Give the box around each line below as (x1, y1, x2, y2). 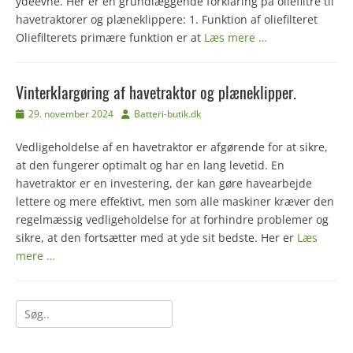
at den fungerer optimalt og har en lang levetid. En (16, 158, 284, 173)
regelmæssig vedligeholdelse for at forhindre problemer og (16, 212, 329, 227)
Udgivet (15, 106, 49, 120)
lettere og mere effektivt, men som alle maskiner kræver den (16, 194, 334, 209)
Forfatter (121, 106, 159, 120)
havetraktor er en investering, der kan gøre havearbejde (16, 176, 312, 191)
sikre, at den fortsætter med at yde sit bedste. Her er (16, 230, 297, 245)
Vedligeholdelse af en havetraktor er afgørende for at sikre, (16, 139, 328, 154)
